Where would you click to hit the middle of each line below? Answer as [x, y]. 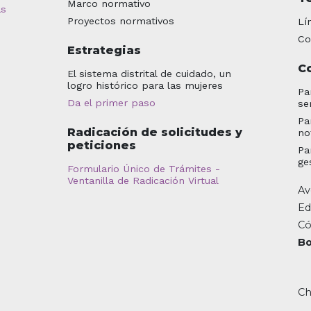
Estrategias [104, 50]
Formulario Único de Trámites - [143, 168]
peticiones [101, 145]
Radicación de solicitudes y [154, 132]
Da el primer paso [111, 102]
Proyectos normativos [120, 20]
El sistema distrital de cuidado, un [149, 73]
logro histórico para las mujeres [145, 85]
